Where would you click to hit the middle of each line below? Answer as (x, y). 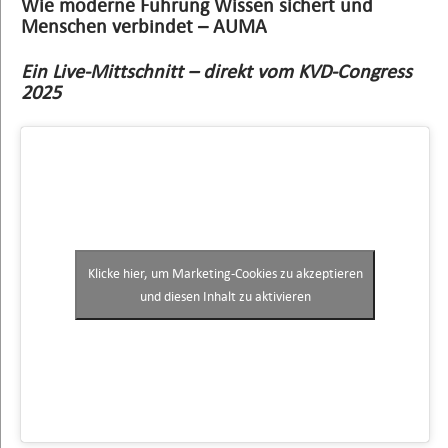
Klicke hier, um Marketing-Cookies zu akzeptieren (225, 273)
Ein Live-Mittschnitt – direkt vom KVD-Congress (216, 71)
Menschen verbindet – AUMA (144, 26)
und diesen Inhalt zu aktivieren (225, 296)
